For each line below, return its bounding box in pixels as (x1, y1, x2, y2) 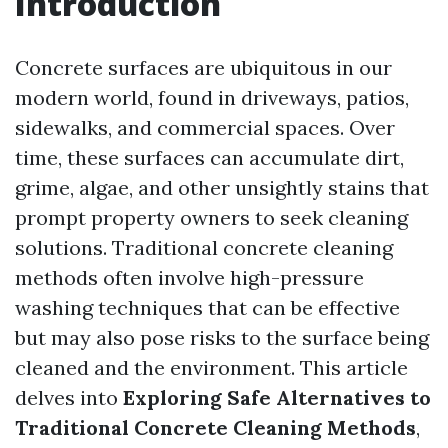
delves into (15, 385, 123, 410)
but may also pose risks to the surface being (15, 325, 429, 350)
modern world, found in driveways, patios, (15, 85, 409, 110)
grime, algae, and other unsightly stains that (15, 175, 429, 200)
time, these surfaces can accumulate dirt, (15, 145, 404, 170)
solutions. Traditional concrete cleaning (15, 235, 393, 260)
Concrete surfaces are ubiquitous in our (15, 55, 392, 80)
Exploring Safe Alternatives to (123, 385, 431, 410)
